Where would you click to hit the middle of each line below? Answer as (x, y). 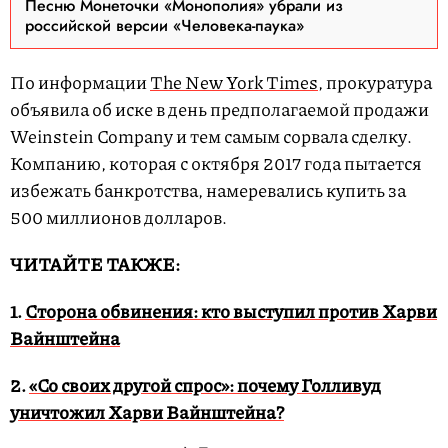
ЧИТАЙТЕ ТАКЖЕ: (95, 264)
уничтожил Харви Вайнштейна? (147, 412)
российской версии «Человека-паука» (164, 26)
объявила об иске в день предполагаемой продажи (219, 109)
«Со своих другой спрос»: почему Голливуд (205, 385)
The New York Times (234, 82)
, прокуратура (375, 82)
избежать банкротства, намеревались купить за (208, 190)
